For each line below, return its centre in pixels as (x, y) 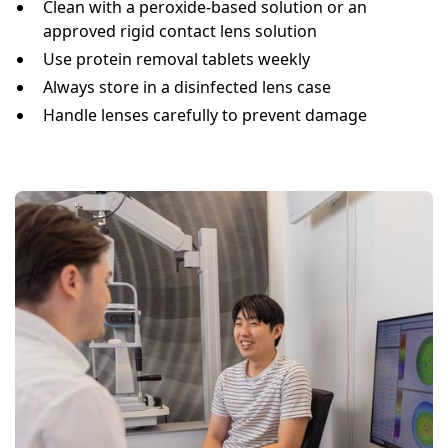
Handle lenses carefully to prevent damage (205, 115)
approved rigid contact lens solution (180, 31)
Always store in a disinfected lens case (187, 87)
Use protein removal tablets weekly (176, 59)
